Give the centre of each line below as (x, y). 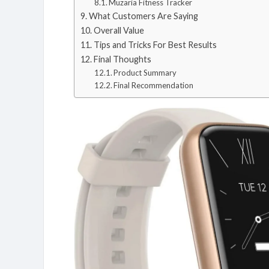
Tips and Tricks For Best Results (155, 45)
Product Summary (145, 73)
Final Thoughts (122, 59)
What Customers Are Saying (143, 16)
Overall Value (119, 30)
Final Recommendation (154, 85)
